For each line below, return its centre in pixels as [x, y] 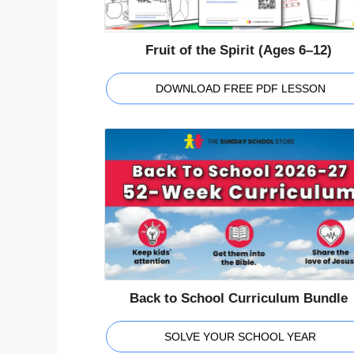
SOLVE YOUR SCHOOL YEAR [241, 336]
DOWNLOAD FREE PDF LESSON [240, 88]
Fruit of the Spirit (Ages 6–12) [239, 50]
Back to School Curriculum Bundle [239, 298]
